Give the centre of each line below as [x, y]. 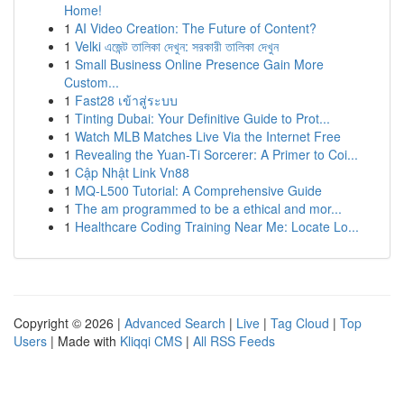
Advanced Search [175, 323]
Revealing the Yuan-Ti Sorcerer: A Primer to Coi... [216, 154]
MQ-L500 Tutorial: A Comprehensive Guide [198, 190]
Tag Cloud [300, 323]
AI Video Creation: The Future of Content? [196, 28]
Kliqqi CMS [151, 341]
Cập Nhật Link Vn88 [132, 172]
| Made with [83, 341]
